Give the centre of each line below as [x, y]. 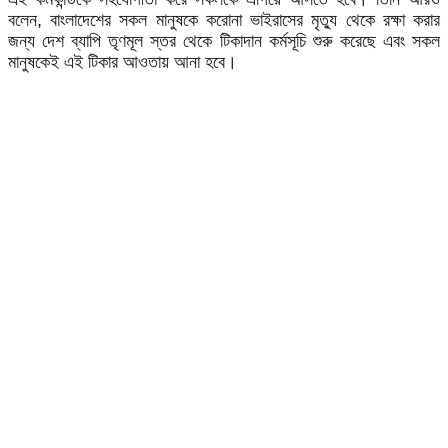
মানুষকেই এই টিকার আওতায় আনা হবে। [122, 62]
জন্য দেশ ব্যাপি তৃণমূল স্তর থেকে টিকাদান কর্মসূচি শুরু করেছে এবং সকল [224, 41]
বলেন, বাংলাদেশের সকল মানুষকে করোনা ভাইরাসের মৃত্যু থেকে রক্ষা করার [224, 20]
